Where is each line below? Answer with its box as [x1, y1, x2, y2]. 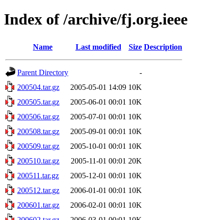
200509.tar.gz [17, 141, 59, 150]
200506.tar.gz [17, 112, 59, 121]
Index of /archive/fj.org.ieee [4, 10, 188, 28]
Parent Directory [17, 68, 68, 77]
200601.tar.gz [17, 200, 59, 209]
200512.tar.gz [17, 186, 59, 194]
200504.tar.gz [17, 82, 59, 91]
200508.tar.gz [17, 127, 59, 136]
